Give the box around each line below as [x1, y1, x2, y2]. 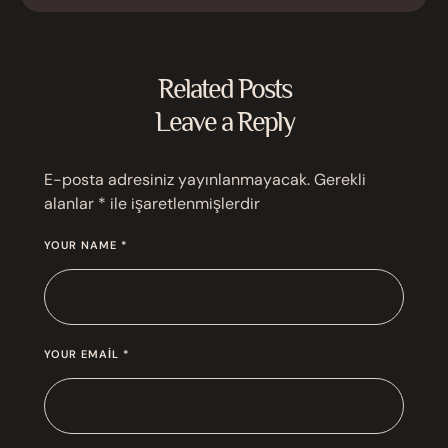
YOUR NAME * [44, 237, 128, 252]
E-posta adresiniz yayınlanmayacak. [44, 168, 310, 190]
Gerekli [314, 168, 366, 190]
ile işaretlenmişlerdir [106, 192, 260, 214]
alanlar [44, 192, 98, 214]
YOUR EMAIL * [44, 346, 130, 361]
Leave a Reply [154, 105, 294, 137]
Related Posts [157, 72, 291, 104]
